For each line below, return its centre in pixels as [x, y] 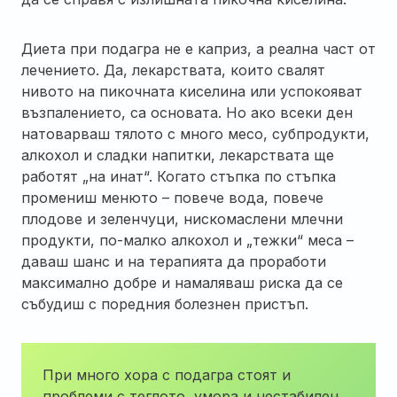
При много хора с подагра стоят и [167, 374]
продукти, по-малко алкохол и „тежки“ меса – [187, 240]
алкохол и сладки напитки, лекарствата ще [178, 155]
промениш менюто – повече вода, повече [172, 197]
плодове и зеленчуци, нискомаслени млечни [182, 218]
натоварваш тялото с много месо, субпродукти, [195, 133]
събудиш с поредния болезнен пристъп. [165, 304]
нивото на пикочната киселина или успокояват [192, 91]
